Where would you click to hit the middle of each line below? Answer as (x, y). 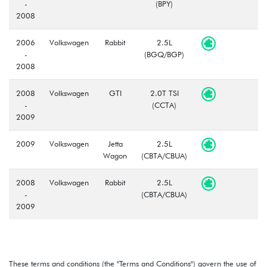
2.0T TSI (164, 93)
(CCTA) (164, 105)
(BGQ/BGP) (164, 54)
